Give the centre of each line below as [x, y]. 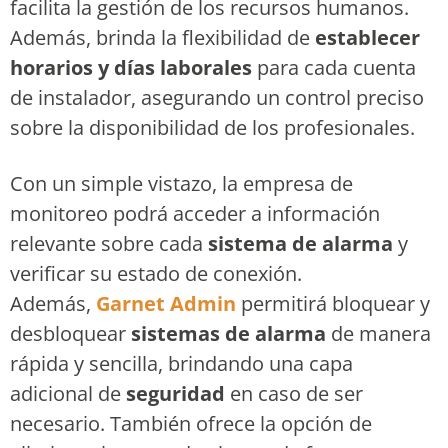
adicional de [68, 394]
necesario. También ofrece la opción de [191, 424]
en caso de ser [294, 394]
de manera [378, 334]
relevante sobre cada [109, 244]
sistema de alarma [300, 244]
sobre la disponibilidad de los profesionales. [212, 128]
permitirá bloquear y [335, 304]
